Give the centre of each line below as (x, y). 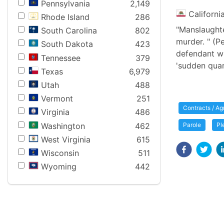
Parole (192, 125)
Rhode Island (65, 17)
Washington (63, 126)
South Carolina (69, 31)
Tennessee (61, 58)
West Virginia (66, 139)
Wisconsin (60, 153)
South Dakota (67, 44)
